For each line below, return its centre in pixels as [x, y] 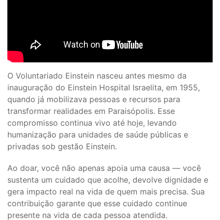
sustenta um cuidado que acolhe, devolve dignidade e [108, 180]
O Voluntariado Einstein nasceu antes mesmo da [97, 76]
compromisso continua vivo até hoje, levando [92, 123]
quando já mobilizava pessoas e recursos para [94, 99]
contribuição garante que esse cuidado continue [97, 204]
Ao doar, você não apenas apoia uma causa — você [104, 168]
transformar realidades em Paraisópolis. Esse [91, 111]
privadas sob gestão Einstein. [62, 147]
